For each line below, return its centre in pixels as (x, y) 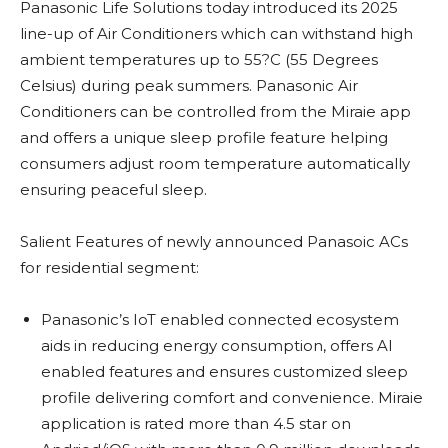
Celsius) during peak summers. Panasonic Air (189, 86)
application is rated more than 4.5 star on (196, 424)
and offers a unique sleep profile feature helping (204, 138)
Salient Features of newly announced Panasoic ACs (214, 242)
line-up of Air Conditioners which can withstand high (216, 34)
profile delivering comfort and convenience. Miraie (232, 398)
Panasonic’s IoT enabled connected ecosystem (220, 320)
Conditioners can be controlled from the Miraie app (215, 112)
